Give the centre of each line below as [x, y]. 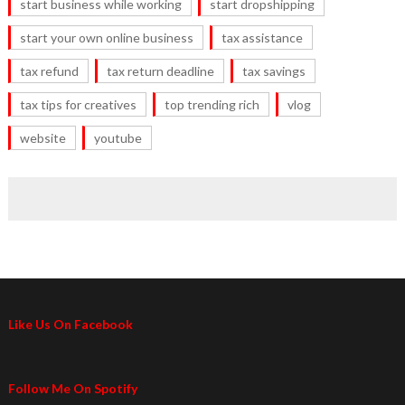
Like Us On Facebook [70, 325]
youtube [118, 138]
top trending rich [212, 105]
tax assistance [262, 38]
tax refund [49, 71]
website [42, 138]
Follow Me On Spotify [72, 389]
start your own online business [106, 38]
